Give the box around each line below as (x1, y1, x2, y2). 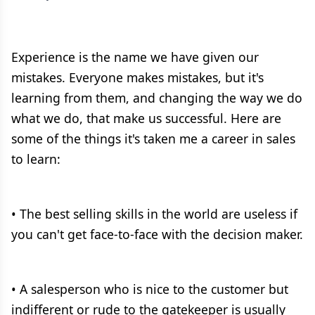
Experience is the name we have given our (11, 49, 259, 65)
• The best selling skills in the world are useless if (11, 205, 297, 222)
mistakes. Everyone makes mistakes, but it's (11, 69, 264, 86)
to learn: (11, 150, 60, 167)
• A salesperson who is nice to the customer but (11, 281, 288, 297)
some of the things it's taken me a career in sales (11, 130, 295, 147)
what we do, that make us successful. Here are (11, 110, 281, 127)
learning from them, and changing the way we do (11, 89, 302, 106)
